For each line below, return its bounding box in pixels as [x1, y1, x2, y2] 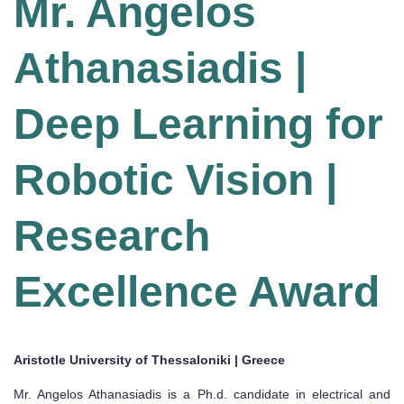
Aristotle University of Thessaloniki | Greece [14, 352, 285, 367]
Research [14, 211, 210, 260]
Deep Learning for [14, 99, 383, 148]
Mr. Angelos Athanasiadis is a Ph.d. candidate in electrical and [14, 386, 390, 401]
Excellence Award [14, 267, 380, 316]
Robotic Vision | [14, 155, 337, 204]
